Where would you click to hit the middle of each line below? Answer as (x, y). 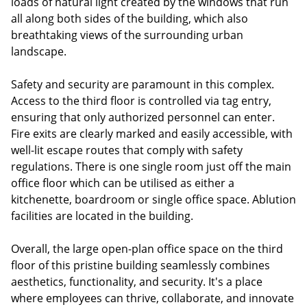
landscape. (39, 51)
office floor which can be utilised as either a (123, 183)
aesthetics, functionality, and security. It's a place (137, 282)
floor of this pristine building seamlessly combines (140, 265)
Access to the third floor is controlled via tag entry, (141, 101)
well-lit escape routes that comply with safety (127, 150)
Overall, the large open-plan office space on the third (147, 249)
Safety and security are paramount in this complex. (143, 84)
